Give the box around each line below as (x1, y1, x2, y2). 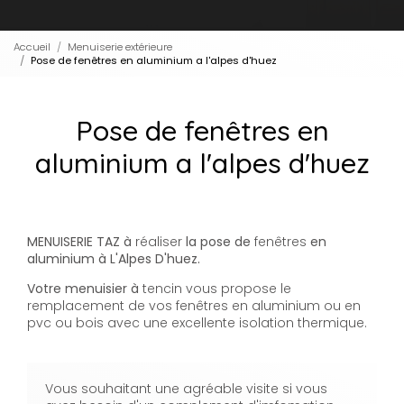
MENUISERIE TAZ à (27, 233, 135, 252)
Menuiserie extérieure (68, 39, 172, 54)
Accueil (14, 39, 50, 54)
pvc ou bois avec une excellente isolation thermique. (27, 314, 367, 333)
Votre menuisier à (27, 280, 142, 298)
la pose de (182, 233, 254, 252)
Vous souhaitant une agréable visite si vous (45, 380, 327, 399)
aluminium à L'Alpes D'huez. (27, 250, 200, 269)
